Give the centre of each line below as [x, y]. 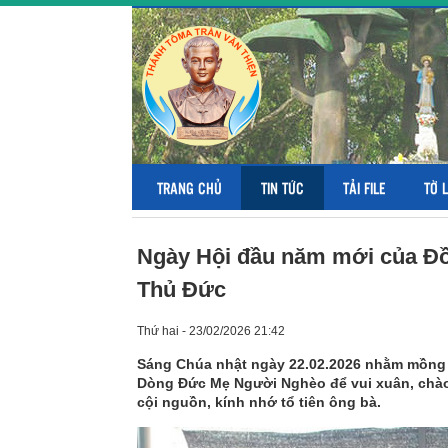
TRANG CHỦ [189, 187]
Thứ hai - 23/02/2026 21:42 [211, 331]
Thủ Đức [181, 289]
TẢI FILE [364, 187]
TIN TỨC [282, 187]
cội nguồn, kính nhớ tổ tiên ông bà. [259, 402]
